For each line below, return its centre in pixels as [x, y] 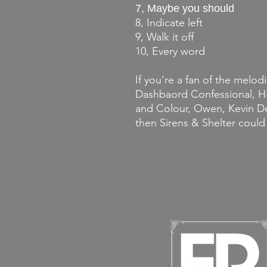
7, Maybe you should [185, 9]
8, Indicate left [169, 23]
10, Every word [170, 52]
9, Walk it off [164, 37]
